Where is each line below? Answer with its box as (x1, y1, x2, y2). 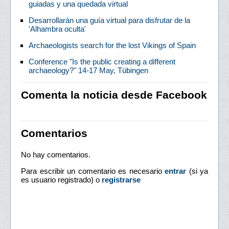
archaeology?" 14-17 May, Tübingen (29, 65, 148, 75)
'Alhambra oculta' (29, 24, 86, 33)
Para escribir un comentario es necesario (21, 166, 165, 175)
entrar (165, 166, 186, 175)
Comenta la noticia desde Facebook (21, 88, 207, 101)
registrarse (102, 175, 141, 184)
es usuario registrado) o (21, 175, 102, 184)
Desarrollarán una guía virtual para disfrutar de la (29, 15, 190, 25)
